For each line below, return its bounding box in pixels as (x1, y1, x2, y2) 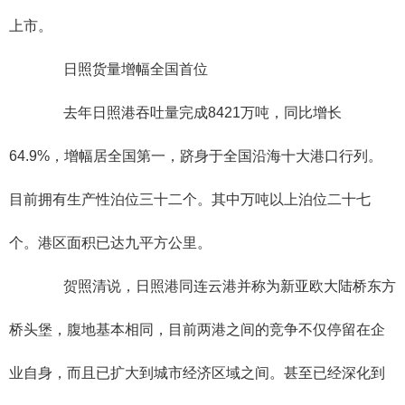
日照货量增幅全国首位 (34, 61, 208, 78)
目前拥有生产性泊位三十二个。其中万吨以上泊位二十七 (9, 192, 371, 208)
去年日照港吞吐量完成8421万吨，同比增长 (34, 105, 342, 121)
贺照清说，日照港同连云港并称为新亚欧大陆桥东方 (34, 278, 396, 295)
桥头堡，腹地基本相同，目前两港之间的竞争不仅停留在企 (9, 322, 385, 338)
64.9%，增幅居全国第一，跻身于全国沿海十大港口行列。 (9, 148, 382, 165)
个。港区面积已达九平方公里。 (9, 235, 212, 251)
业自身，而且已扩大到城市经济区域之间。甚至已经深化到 (9, 365, 385, 381)
